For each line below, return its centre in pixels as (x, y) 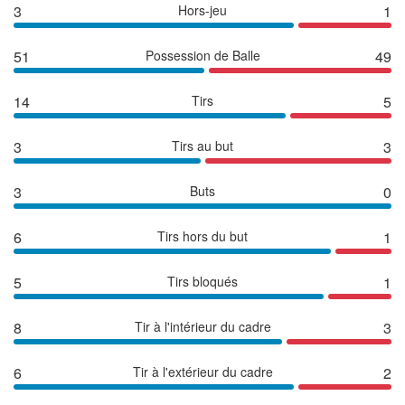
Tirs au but (202, 145)
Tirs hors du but (202, 235)
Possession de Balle (202, 55)
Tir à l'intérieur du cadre (202, 326)
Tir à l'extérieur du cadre (202, 371)
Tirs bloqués (202, 281)
